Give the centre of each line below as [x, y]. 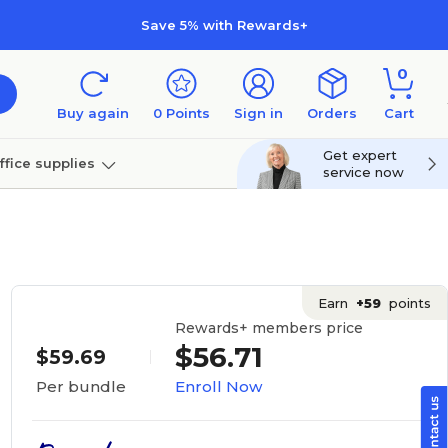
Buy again [93, 113]
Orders [332, 113]
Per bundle [80, 386]
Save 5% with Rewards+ [224, 24]
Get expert [360, 155]
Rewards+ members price [268, 327]
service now [363, 172]
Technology [108, 212]
